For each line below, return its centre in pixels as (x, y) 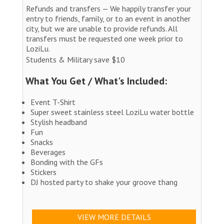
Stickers (43, 172)
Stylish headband (59, 122)
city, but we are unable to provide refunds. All (102, 28)
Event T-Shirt (53, 102)
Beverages (48, 152)
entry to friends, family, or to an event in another (108, 18)
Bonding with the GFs (67, 162)
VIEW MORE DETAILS (114, 217)
